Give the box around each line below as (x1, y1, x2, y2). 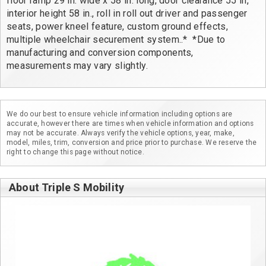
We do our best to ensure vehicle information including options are (7, 109, 233, 118)
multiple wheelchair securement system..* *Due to (7, 34, 229, 46)
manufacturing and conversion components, (7, 47, 197, 59)
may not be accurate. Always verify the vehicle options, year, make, (7, 128, 235, 137)
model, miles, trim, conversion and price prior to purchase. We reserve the (7, 138, 257, 147)
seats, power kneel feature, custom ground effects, (7, 21, 231, 33)
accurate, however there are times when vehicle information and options (7, 119, 254, 128)
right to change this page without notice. (7, 147, 144, 156)
